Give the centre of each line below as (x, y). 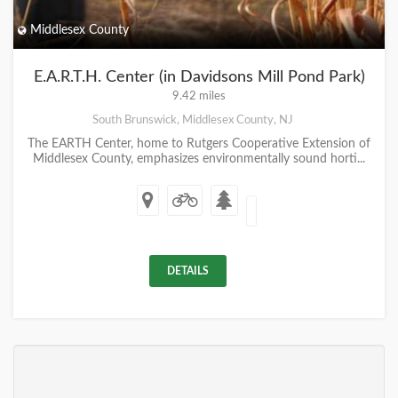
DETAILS (188, 271)
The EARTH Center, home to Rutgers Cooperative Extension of (199, 143)
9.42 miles (199, 96)
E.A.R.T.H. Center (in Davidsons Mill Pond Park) (199, 77)
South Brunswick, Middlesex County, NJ (192, 119)
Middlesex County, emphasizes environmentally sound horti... (199, 159)
